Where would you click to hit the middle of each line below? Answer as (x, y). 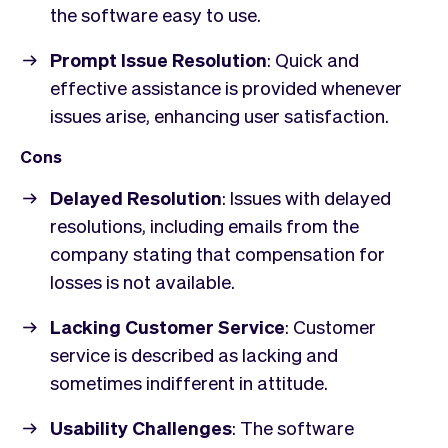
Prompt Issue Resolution (158, 59)
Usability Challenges (141, 427)
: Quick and (313, 59)
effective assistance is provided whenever (226, 87)
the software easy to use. (155, 14)
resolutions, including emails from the (204, 225)
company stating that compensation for (217, 253)
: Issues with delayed (306, 197)
